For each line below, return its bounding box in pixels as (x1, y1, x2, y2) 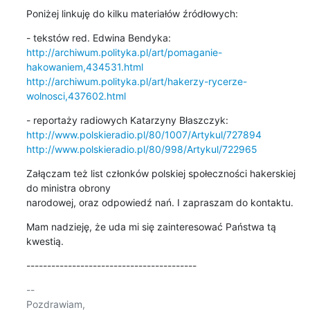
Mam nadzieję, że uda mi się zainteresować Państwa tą (26, 220, 276, 232)
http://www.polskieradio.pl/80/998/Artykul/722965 (26, 143, 257, 155)
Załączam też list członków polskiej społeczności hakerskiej (26, 167, 295, 179)
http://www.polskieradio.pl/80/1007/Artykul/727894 (26, 128, 262, 140)
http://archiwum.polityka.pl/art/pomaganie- (26, 46, 222, 58)
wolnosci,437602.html (26, 89, 126, 102)
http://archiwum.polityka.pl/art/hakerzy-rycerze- (26, 75, 247, 87)
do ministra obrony (26, 181, 113, 194)
